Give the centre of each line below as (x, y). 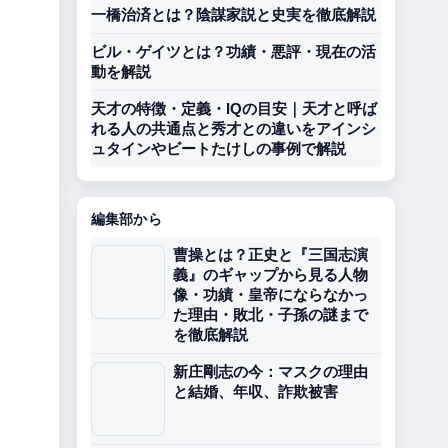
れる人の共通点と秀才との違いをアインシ (233, 128)
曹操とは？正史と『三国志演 (270, 254)
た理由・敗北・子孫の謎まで (270, 314)
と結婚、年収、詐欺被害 (255, 391)
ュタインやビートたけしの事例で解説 (218, 148)
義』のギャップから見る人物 (270, 274)
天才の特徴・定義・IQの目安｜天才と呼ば (234, 108)
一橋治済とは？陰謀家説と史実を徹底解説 (233, 14)
